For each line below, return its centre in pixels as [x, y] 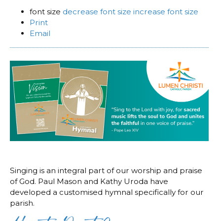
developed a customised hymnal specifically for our [107, 192]
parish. [22, 203]
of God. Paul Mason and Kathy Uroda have [89, 182]
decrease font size [97, 12]
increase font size [166, 12]
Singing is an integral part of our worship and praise [106, 171]
